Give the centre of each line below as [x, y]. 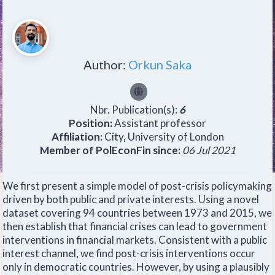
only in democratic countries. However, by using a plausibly [136, 267]
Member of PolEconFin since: [111, 150]
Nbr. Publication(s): [134, 110]
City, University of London [164, 137]
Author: [106, 65]
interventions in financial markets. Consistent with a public [135, 240]
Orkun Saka [160, 65]
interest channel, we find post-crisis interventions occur [129, 254]
